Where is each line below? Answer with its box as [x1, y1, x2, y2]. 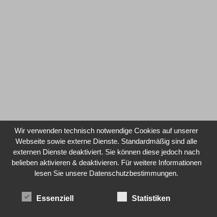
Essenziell [36, 194, 74, 202]
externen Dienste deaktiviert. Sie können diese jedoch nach [13, 147, 200, 156]
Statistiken [132, 194, 170, 202]
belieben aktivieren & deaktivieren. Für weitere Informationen [11, 158, 201, 167]
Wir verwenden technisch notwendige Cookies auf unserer [15, 126, 199, 135]
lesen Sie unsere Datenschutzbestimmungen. [34, 169, 179, 177]
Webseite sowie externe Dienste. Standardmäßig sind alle [15, 137, 198, 145]
